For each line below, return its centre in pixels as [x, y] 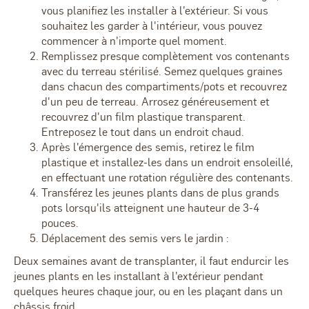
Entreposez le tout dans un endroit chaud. [143, 132]
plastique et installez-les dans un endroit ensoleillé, [167, 162]
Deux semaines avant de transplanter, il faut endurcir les [151, 261]
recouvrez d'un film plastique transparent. [143, 117]
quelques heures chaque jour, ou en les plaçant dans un [148, 291]
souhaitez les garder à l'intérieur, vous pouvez [152, 26]
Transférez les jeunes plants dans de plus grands [160, 192]
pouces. [60, 223]
